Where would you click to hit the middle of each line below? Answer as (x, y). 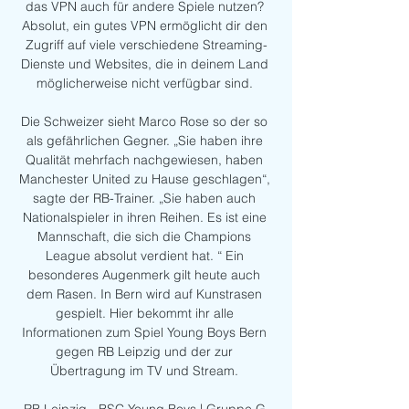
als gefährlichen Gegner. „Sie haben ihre (144, 141)
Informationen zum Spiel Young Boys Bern (144, 333)
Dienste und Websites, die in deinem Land (144, 64)
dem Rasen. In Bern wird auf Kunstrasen (144, 294)
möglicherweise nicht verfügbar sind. (146, 84)
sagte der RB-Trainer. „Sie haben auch (144, 199)
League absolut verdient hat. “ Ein (144, 256)
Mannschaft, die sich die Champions (144, 237)
